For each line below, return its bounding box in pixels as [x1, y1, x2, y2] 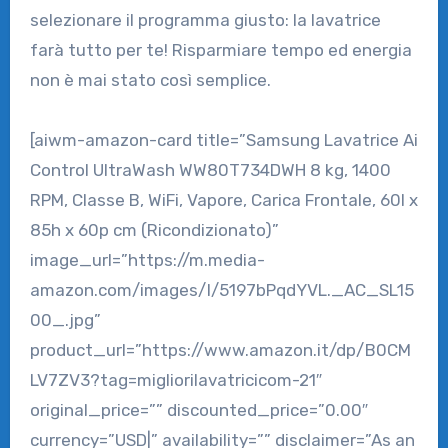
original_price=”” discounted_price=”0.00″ [29, 399, 368, 420]
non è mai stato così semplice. [29, 69, 271, 90]
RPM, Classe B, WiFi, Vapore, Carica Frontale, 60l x [29, 189, 418, 210]
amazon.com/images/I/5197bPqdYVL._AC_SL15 [29, 279, 414, 300]
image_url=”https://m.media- [29, 249, 265, 270]
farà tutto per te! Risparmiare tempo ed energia [29, 39, 412, 60]
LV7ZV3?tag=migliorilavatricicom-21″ [29, 369, 322, 390]
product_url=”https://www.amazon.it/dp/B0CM [29, 339, 411, 360]
